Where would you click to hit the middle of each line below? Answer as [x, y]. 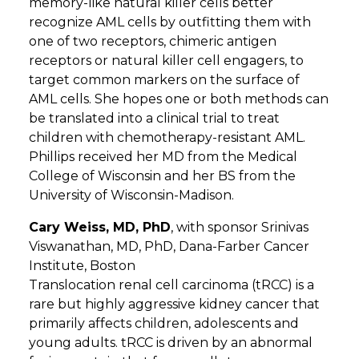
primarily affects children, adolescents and [164, 323]
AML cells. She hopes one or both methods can [179, 99]
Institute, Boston [84, 265]
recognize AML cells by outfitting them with [170, 22]
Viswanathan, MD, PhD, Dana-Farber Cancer [169, 246]
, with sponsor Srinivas [240, 227]
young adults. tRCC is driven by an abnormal [171, 342]
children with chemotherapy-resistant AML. [167, 137]
